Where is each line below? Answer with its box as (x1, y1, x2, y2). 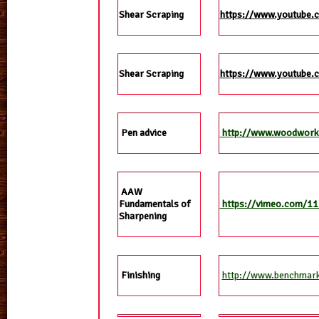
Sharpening (118, 210, 167, 223)
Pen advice (118, 127, 169, 140)
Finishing (118, 269, 160, 282)
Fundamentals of (118, 198, 190, 211)
